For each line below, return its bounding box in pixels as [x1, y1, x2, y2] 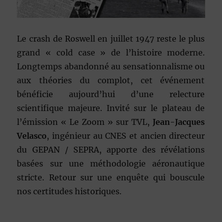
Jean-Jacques [153, 117, 205, 127]
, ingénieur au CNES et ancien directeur [47, 131, 205, 141]
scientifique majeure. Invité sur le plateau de [17, 103, 205, 113]
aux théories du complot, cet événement [17, 75, 205, 86]
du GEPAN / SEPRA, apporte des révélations [17, 145, 205, 155]
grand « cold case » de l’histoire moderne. [17, 48, 205, 58]
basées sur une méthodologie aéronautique [17, 159, 205, 169]
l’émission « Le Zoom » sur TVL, [17, 117, 153, 127]
